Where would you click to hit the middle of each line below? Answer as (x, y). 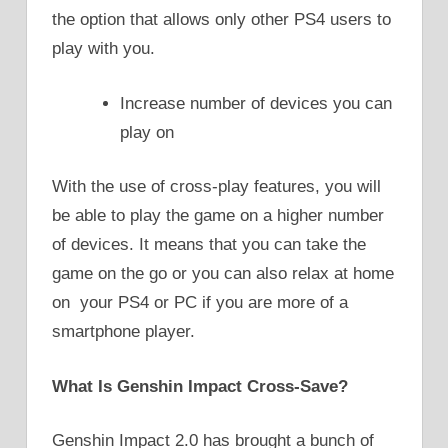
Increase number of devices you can (256, 103)
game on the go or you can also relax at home (223, 274)
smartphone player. (123, 332)
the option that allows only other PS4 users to (221, 20)
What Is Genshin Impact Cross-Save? (200, 386)
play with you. (103, 49)
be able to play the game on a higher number (218, 216)
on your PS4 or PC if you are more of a (200, 303)
